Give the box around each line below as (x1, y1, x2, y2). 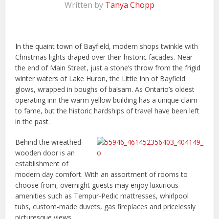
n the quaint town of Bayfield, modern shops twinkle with (17, 42, 198, 51)
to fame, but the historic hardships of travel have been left (15, 106, 200, 116)
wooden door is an (15, 148, 75, 158)
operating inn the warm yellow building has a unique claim (15, 95, 198, 105)
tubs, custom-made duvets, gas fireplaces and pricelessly (15, 202, 196, 212)
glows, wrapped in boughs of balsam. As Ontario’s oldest (15, 85, 195, 94)
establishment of (15, 159, 69, 169)
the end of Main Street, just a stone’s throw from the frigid (15, 63, 201, 73)
